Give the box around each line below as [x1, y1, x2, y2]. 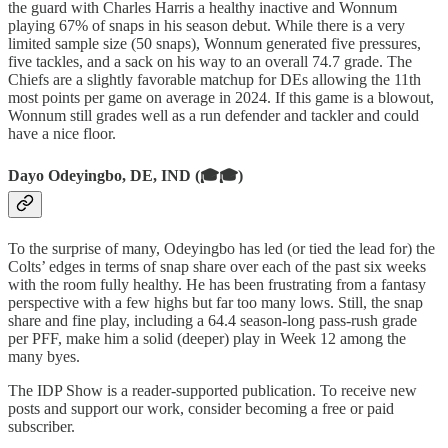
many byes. [8, 347, 80, 365]
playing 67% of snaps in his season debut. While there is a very [8, 17, 405, 35]
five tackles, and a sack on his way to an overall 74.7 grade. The [8, 53, 412, 71]
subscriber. [8, 417, 75, 435]
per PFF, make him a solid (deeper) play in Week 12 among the [8, 329, 406, 347]
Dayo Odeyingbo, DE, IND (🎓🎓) [8, 167, 243, 185]
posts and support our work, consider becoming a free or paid [8, 399, 394, 417]
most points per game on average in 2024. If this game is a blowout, [8, 89, 434, 107]
